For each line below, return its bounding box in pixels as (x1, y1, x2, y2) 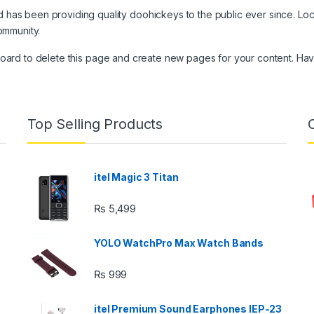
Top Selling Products (27, 116, 163, 133)
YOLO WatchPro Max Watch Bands (94, 237, 264, 250)
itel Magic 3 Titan (94, 171, 179, 184)
